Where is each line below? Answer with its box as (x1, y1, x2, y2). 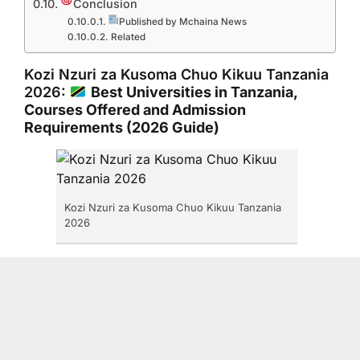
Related (110, 31, 145, 43)
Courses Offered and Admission (24, 101, 246, 118)
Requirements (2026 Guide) (24, 119, 219, 136)
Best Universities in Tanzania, (90, 84, 297, 100)
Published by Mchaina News (118, 16, 247, 27)
